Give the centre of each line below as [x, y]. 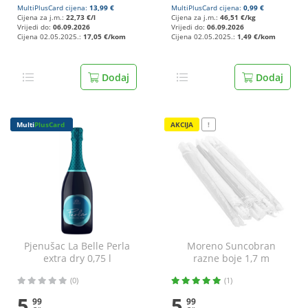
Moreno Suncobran [231, 246]
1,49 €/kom [256, 37]
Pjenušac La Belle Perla [77, 246]
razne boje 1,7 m [231, 258]
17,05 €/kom [104, 37]
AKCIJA [182, 124]
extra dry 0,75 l [77, 258]
